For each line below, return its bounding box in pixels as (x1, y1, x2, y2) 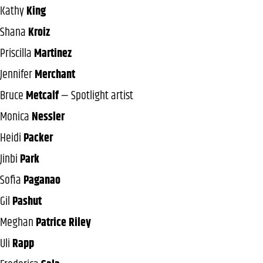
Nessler (32, 107, 65, 126)
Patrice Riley (36, 213, 91, 232)
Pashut (12, 192, 42, 211)
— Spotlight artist (59, 86, 133, 105)
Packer (23, 129, 53, 147)
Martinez (34, 44, 72, 63)
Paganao (23, 171, 60, 190)
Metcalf (26, 86, 59, 105)
